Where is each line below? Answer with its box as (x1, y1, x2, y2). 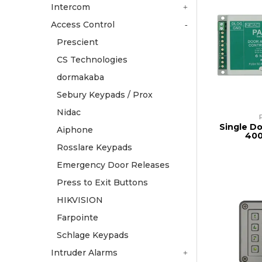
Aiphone (57, 125, 93, 136)
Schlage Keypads (57, 230, 129, 241)
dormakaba (57, 72, 104, 83)
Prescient (57, 37, 98, 48)
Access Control (51, 19, 115, 30)
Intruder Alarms (51, 247, 118, 258)
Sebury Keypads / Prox (57, 89, 153, 101)
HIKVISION (57, 195, 103, 206)
